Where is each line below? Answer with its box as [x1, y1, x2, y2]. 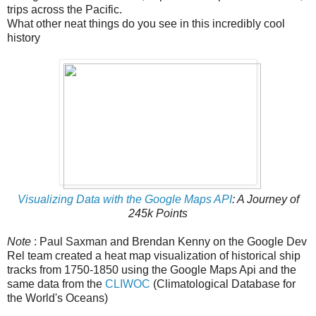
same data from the [7, 277, 105, 290]
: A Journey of [231, 193, 299, 205]
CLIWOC [105, 277, 150, 290]
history [7, 31, 40, 44]
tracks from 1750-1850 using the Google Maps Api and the [7, 263, 296, 276]
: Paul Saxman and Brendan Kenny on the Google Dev [31, 235, 307, 248]
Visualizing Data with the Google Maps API [17, 193, 232, 205]
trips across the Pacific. [7, 3, 122, 16]
